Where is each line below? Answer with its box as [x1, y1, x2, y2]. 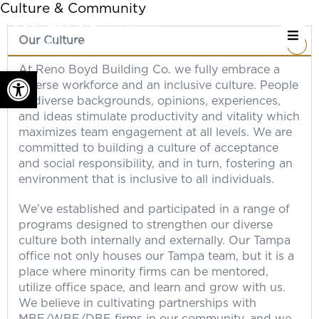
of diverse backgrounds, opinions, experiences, [19, 95, 281, 107]
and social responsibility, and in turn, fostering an [19, 158, 293, 169]
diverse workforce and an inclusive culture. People [19, 80, 298, 91]
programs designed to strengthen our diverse [19, 219, 273, 231]
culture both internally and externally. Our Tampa [19, 235, 291, 246]
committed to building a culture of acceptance [19, 142, 278, 154]
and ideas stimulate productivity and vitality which [19, 111, 300, 122]
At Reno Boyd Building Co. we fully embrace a [19, 64, 280, 75]
